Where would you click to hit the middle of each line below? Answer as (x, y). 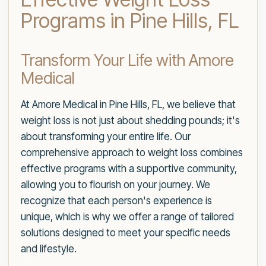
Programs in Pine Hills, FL (130, 20)
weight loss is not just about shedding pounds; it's (130, 121)
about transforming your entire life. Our (106, 137)
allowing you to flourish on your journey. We (115, 185)
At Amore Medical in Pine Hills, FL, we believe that (128, 104)
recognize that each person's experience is (116, 201)
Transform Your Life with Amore (127, 60)
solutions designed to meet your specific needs (126, 233)
